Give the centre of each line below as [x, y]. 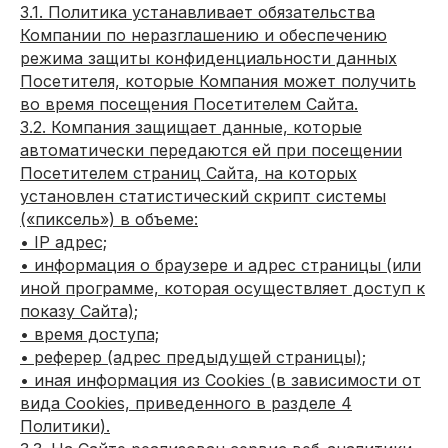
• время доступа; [89, 334]
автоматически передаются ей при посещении [211, 150]
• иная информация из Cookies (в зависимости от [220, 380]
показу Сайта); [79, 311]
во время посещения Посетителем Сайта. [189, 104]
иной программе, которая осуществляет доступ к [222, 288]
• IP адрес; [63, 242]
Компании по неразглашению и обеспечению [203, 35]
